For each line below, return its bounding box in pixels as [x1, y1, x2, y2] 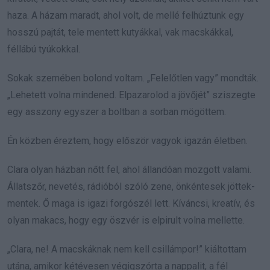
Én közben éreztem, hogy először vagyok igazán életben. [7, 135, 248, 147]
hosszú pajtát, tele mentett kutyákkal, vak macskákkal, [7, 27, 233, 39]
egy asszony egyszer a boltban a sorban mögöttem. [7, 106, 226, 118]
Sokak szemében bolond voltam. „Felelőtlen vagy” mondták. [7, 72, 259, 84]
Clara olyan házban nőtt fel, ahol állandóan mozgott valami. [7, 164, 251, 176]
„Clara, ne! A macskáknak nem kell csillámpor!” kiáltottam [7, 243, 246, 256]
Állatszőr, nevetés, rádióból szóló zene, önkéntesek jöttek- [7, 181, 255, 193]
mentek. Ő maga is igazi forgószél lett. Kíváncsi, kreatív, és [7, 198, 255, 210]
